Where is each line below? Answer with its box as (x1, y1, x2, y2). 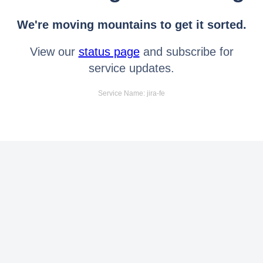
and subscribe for (139, 45, 234, 58)
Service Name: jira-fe (98, 89, 165, 97)
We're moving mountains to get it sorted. (16, 18, 247, 31)
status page (78, 45, 140, 58)
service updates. (89, 61, 174, 75)
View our (29, 45, 79, 58)
